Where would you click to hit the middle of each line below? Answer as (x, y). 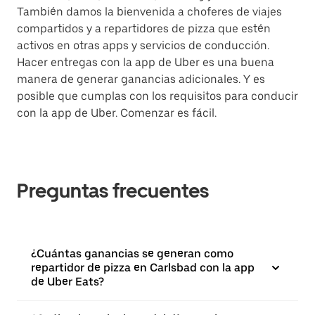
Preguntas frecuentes (113, 191)
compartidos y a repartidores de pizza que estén (144, 28)
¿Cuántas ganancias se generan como (132, 253)
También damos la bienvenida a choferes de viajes (149, 12)
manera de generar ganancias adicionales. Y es (141, 79)
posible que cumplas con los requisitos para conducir (157, 96)
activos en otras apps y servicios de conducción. (143, 45)
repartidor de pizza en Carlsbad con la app (143, 268)
